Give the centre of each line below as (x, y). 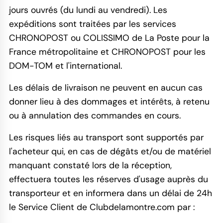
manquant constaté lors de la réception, (90, 165)
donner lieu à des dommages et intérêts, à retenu (109, 101)
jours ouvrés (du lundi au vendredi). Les (88, 10)
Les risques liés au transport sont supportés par (106, 137)
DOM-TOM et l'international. (65, 65)
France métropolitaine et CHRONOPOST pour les (107, 52)
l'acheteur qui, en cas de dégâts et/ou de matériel (110, 151)
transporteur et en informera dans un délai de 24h (110, 193)
